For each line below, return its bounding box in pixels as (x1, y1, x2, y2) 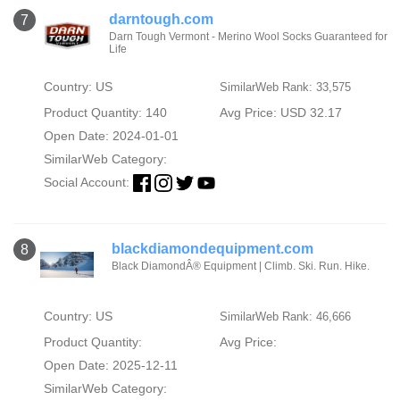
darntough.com (109, 11, 214, 27)
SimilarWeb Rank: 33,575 (219, 79, 351, 94)
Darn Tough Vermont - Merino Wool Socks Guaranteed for (109, 29, 388, 43)
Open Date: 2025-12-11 (43, 358, 178, 372)
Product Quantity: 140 (43, 104, 167, 120)
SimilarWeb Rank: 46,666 (219, 310, 351, 323)
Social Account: (43, 174, 133, 189)
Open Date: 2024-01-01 (43, 128, 179, 143)
